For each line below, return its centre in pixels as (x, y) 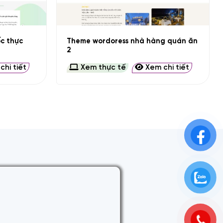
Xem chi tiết (167, 68)
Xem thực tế (103, 68)
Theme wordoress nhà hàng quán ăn (132, 41)
